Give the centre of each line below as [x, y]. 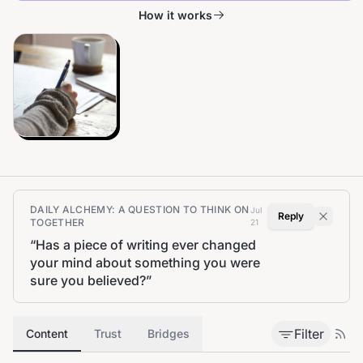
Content [47, 333]
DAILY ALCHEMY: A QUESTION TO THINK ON [140, 209]
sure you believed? [88, 280]
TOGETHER [58, 222]
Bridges [169, 333]
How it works [175, 15]
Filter [309, 334]
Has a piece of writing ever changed [146, 245]
